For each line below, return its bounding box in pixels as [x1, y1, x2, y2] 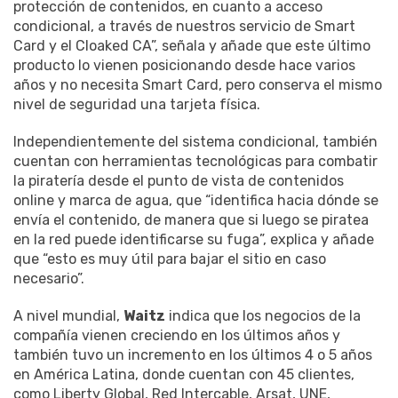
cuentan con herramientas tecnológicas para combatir [13, 152, 378, 170]
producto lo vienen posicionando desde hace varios [13, 56, 355, 74]
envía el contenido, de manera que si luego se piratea [13, 211, 369, 228]
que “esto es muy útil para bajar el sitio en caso [13, 250, 326, 267]
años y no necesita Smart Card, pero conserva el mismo [13, 76, 382, 93]
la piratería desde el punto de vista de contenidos [13, 171, 344, 189]
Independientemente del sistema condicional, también [13, 132, 378, 150]
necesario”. [13, 269, 84, 287]
